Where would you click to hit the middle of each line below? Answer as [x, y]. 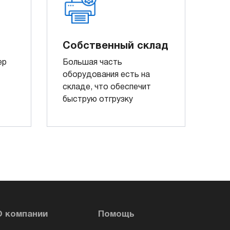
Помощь [116, 214]
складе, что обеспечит [107, 87]
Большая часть [92, 62]
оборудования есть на [106, 75]
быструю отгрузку [98, 99]
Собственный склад [116, 46]
